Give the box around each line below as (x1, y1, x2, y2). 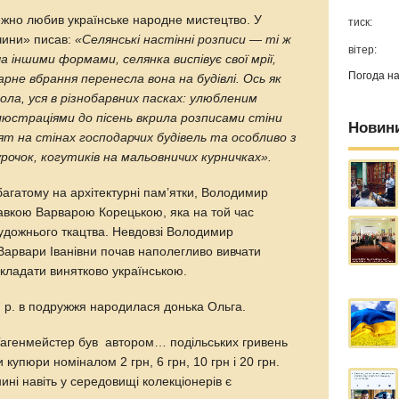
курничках (201, 151, 262, 165)
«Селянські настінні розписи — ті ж (75, 33, 292, 47)
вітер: (348, 44, 378, 57)
